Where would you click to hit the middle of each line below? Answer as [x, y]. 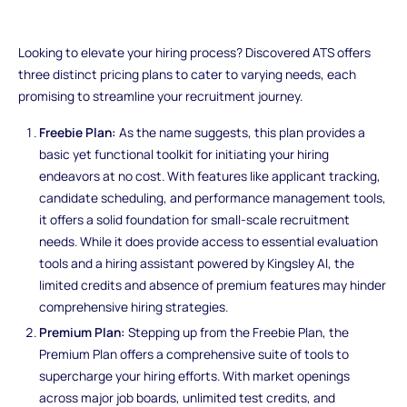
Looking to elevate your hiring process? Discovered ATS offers [194, 53]
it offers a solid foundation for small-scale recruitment [195, 219]
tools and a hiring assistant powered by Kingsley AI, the [197, 263]
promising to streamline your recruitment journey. [160, 96]
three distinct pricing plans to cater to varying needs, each [187, 74]
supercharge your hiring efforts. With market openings [195, 375]
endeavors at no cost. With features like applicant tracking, [210, 175]
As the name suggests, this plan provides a [241, 132]
